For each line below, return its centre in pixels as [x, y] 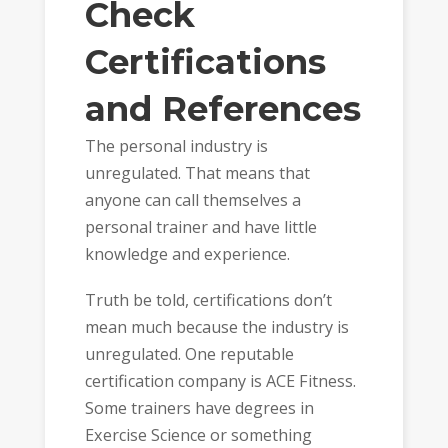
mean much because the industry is [216, 327]
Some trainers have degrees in [199, 408]
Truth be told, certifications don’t [208, 300]
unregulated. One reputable [189, 354]
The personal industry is [176, 145]
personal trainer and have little [200, 226]
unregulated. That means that [197, 172]
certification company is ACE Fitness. [220, 381]
